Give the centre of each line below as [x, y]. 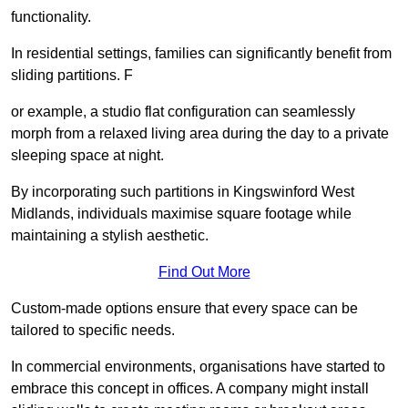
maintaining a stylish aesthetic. [110, 236]
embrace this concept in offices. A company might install [190, 389]
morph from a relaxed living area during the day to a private [200, 134]
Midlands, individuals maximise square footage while [181, 214]
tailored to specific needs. [93, 331]
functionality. [51, 17]
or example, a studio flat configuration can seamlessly [183, 112]
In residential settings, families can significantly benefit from [201, 54]
